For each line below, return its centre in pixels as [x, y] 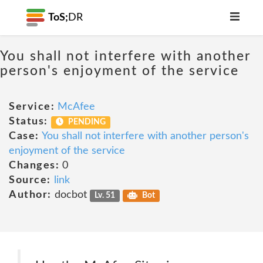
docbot [70, 195]
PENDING [86, 122]
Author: [30, 195]
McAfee [76, 107]
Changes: [34, 166]
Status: [28, 122]
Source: [30, 180]
